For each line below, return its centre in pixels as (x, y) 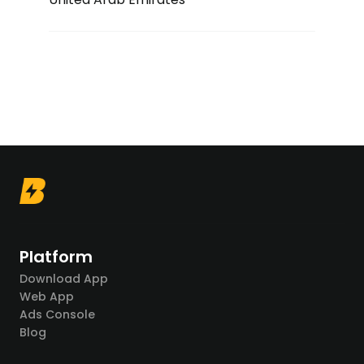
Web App (47, 297)
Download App (64, 279)
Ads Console (57, 314)
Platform (56, 257)
